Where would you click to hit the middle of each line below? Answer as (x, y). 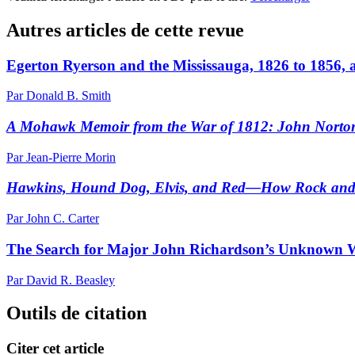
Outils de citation (76, 313)
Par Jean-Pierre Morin (61, 157)
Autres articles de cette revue (125, 30)
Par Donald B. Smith (59, 96)
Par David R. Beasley (61, 280)
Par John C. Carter (53, 219)
